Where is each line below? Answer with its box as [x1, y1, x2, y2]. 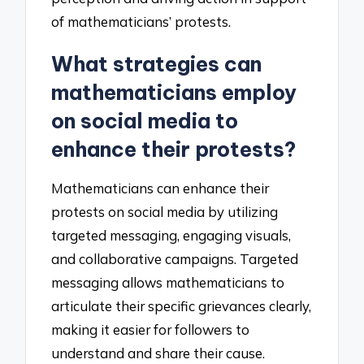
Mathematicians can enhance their [51, 180, 270, 197]
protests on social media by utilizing [51, 203, 279, 221]
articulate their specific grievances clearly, [51, 297, 312, 315]
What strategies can [51, 50, 262, 77]
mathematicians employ [51, 79, 297, 106]
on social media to [51, 107, 239, 134]
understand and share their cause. [51, 344, 266, 362]
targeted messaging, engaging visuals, [51, 227, 292, 245]
